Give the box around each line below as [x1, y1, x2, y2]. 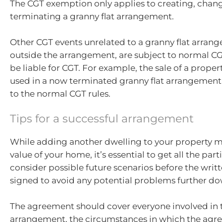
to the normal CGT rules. [10, 88, 111, 99]
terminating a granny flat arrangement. [10, 11, 174, 21]
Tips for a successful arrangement [10, 112, 194, 125]
